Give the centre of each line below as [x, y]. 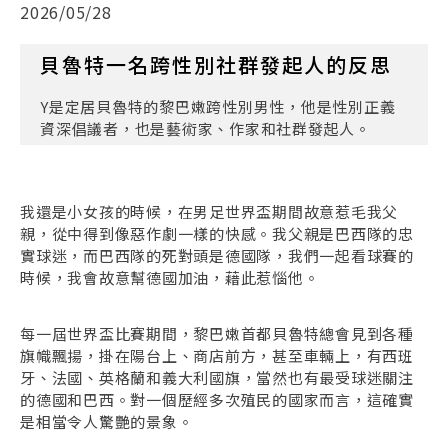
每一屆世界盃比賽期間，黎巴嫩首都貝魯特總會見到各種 [217, 333]
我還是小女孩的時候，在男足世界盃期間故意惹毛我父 [209, 212]
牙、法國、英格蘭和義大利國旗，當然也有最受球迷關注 [217, 377]
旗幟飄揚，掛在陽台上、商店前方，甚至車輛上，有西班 [217, 355]
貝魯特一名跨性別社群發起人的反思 [216, 65]
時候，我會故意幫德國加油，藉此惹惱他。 [170, 278]
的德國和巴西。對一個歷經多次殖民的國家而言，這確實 [217, 399]
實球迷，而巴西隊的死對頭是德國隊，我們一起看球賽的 [217, 256]
